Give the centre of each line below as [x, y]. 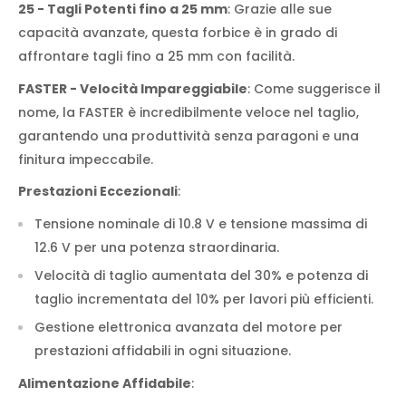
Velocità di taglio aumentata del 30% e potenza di [201, 276]
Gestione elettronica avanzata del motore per [188, 328]
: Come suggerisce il [314, 88]
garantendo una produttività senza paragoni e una [188, 135]
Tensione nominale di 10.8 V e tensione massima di [201, 224]
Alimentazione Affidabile [105, 384]
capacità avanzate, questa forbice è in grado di [178, 32]
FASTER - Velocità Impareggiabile [133, 88]
